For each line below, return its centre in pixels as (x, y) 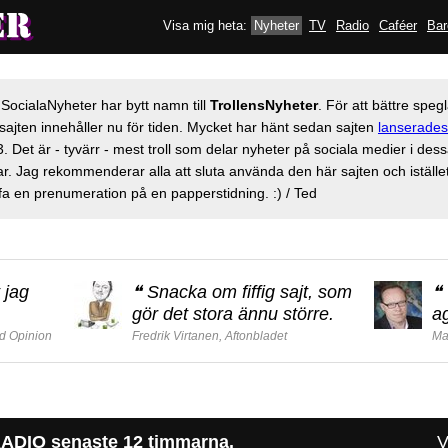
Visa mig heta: (205, 25)
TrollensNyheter (264, 105)
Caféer (398, 25)
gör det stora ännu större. (233, 314)
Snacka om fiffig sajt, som (249, 292)
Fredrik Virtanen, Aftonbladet (209, 336)
